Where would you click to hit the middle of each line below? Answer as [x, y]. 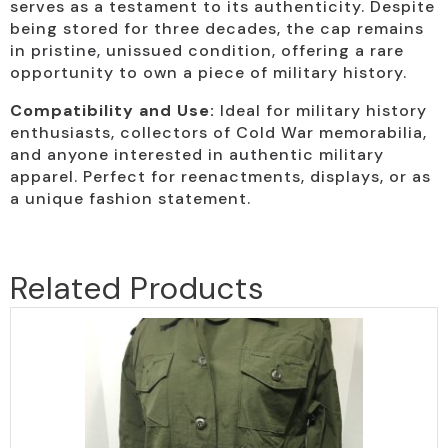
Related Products [137, 288]
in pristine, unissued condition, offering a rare [207, 50]
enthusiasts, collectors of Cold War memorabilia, [218, 132]
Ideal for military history [321, 110]
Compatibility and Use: [112, 110]
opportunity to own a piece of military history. [208, 72]
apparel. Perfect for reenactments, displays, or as [220, 176]
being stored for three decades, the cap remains [217, 28]
